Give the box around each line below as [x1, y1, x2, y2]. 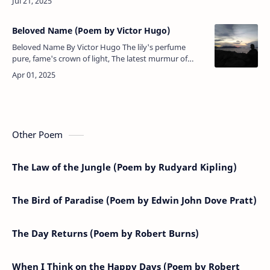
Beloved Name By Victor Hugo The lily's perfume [12, 41, 66, 52]
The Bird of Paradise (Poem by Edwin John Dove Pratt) [12, 193, 257, 206]
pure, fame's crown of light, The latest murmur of [12, 52, 111, 64]
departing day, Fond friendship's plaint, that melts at [12, 64, 66, 75]
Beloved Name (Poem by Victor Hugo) [12, 24, 170, 36]
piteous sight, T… [63, 75, 73, 87]
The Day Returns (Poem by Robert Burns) [12, 227, 199, 239]
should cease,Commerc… [12, 1, 101, 13]
